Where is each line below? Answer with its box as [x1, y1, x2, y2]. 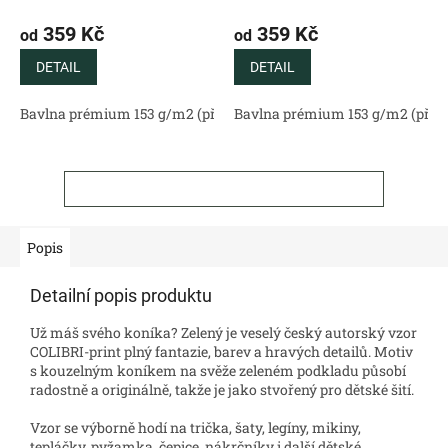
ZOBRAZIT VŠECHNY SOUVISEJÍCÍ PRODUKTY [80, 180, 368, 197]
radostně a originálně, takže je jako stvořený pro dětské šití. [30, 379, 414, 399]
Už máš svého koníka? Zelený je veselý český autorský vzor [30, 322, 417, 342]
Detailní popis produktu [30, 284, 212, 306]
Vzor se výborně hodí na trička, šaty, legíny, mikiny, [30, 417, 361, 437]
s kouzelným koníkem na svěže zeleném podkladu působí [30, 360, 406, 380]
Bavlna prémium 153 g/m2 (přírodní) [20, 103, 259, 123]
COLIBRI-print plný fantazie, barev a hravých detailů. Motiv [30, 341, 413, 361]
